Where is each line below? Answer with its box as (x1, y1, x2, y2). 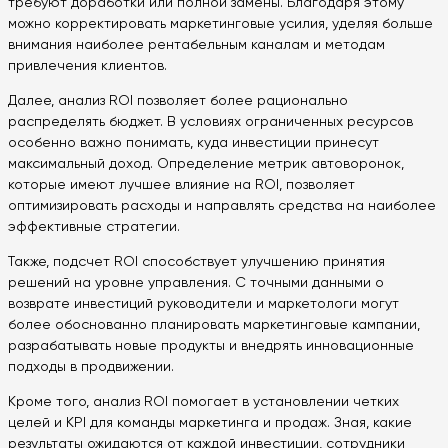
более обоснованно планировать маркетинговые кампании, (8, 318, 420, 333)
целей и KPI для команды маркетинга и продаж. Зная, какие (8, 416, 412, 431)
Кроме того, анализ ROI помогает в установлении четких (8, 395, 399, 410)
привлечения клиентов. (8, 59, 167, 74)
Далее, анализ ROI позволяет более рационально (8, 94, 348, 109)
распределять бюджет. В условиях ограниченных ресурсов (8, 115, 413, 130)
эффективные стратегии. (8, 220, 180, 235)
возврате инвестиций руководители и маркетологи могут (8, 297, 399, 312)
